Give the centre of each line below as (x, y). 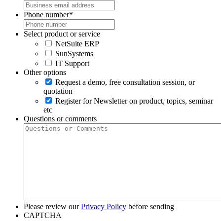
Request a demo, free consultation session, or (125, 82)
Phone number (46, 14)
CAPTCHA (43, 215)
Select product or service (62, 34)
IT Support (72, 63)
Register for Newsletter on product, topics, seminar (134, 101)
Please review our (52, 206)
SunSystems (74, 53)
